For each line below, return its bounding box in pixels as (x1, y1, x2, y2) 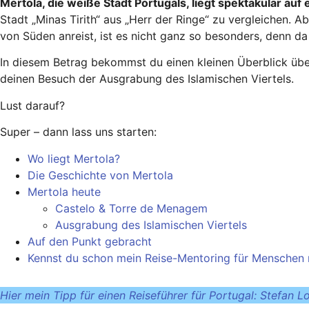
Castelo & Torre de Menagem (55, 201, 208, 215)
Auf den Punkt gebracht (28, 234, 152, 248)
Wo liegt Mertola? (28, 151, 120, 166)
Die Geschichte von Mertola (28, 168, 173, 182)
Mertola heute (28, 184, 101, 199)
